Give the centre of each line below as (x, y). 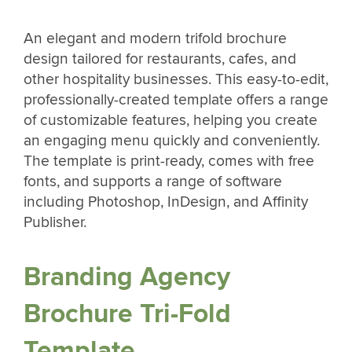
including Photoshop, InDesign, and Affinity (166, 202)
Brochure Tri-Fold (127, 314)
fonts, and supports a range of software (153, 181)
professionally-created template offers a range (176, 99)
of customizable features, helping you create (170, 120)
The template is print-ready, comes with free (169, 161)
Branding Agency (127, 277)
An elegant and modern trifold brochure (155, 38)
